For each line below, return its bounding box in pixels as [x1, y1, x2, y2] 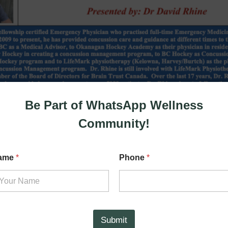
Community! [78, 117, 150, 130]
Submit [101, 215, 128, 225]
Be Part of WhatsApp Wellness [25, 98, 204, 112]
